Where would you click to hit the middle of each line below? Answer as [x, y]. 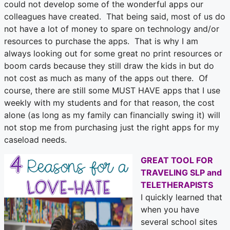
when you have [170, 210]
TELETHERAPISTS [177, 185]
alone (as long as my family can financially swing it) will [112, 115]
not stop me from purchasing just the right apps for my [112, 128]
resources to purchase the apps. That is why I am [101, 41]
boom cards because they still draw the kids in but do [109, 66]
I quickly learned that [181, 197]
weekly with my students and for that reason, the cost [109, 103]
